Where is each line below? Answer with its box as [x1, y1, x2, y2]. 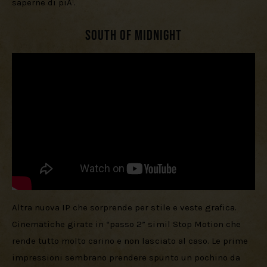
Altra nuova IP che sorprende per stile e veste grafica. [12, 201, 239, 213]
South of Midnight [85, 26, 182, 44]
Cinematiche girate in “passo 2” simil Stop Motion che [12, 218, 243, 229]
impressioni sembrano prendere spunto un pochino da [12, 252, 243, 263]
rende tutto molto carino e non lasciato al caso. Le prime [12, 235, 250, 246]
